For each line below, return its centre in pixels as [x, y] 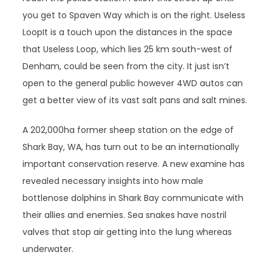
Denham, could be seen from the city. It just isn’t [126, 66]
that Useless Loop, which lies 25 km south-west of [128, 49]
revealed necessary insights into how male [113, 181]
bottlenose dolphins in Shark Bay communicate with [133, 198]
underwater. [48, 249]
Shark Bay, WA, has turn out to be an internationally [131, 147]
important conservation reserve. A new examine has [134, 164]
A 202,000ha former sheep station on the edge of [128, 130]
